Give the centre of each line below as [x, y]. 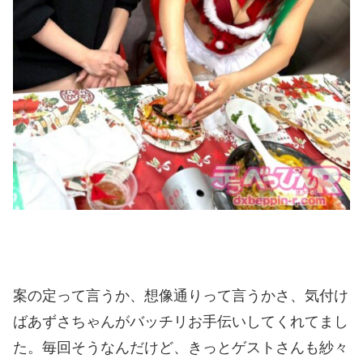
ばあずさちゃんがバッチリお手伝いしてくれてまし [181, 322]
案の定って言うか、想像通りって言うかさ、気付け [181, 296]
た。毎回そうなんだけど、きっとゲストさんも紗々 [181, 348]
